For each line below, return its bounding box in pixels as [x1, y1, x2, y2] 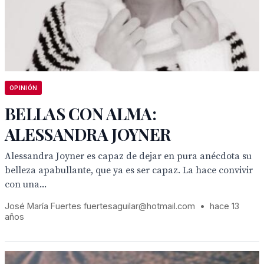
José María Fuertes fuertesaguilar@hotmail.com [5, 201, 195, 211]
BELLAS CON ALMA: [5, 103, 156, 124]
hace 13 [210, 201, 239, 211]
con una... [5, 179, 47, 190]
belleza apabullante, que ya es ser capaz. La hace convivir [5, 164, 253, 176]
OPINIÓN [9, 84, 38, 91]
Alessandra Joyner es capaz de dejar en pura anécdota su [5, 150, 252, 162]
